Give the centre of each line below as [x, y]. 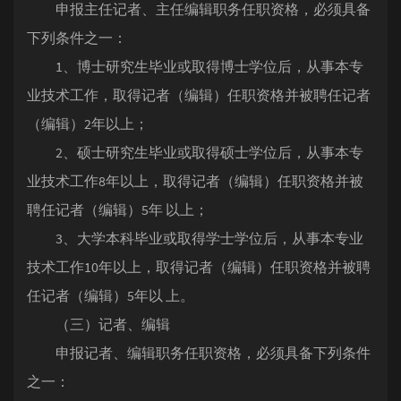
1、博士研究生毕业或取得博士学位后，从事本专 [195, 66]
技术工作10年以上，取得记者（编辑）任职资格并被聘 [199, 267]
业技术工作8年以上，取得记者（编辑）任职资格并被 [195, 181]
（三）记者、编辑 [98, 324]
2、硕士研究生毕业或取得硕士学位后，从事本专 [195, 152]
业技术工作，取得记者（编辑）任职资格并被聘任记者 [199, 95]
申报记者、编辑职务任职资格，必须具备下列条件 [199, 353]
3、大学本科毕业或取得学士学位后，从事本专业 [195, 238]
